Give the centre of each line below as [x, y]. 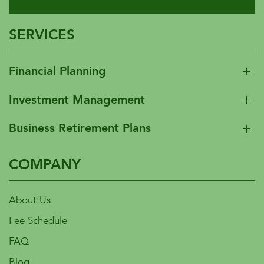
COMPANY [45, 165]
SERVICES [42, 35]
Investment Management [77, 100]
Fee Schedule [38, 221]
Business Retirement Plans [80, 128]
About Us [30, 200]
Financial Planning [57, 71]
